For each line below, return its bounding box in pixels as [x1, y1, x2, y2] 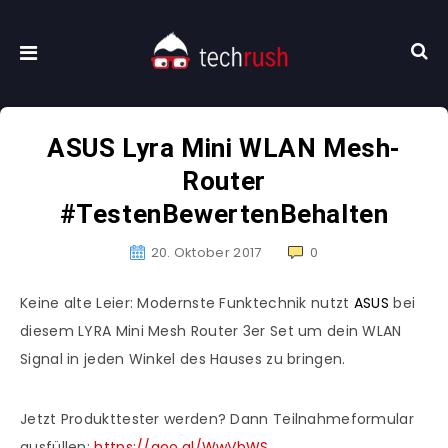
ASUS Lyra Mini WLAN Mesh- [46, 133, 401, 164]
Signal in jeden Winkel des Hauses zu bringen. [20, 349, 346, 370]
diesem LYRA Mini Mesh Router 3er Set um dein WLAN [20, 321, 402, 342]
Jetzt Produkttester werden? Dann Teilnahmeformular [20, 409, 414, 430]
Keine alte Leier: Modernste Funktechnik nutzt [20, 293, 354, 314]
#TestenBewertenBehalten [59, 199, 389, 230]
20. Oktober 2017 [150, 243, 262, 263]
